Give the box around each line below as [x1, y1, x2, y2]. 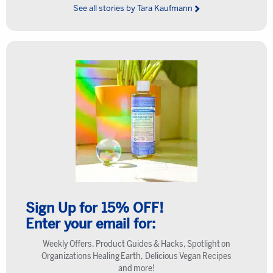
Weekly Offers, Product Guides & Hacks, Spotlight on [42, 238, 231, 249]
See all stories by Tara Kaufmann [73, 3, 193, 13]
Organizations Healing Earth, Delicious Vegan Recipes [41, 250, 232, 261]
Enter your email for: [26, 216, 155, 232]
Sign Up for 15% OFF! [26, 200, 163, 216]
